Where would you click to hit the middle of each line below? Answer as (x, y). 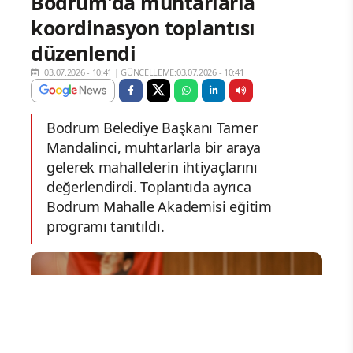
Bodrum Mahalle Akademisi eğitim (159, 206)
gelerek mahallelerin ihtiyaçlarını (152, 167)
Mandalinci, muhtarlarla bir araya (154, 147)
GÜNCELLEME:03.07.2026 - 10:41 (182, 72)
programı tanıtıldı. (106, 226)
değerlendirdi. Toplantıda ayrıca (149, 187)
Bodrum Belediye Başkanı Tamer (152, 128)
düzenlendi (83, 53)
